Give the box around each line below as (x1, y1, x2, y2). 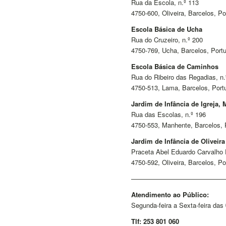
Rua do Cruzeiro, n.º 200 (131, 34, 203, 44)
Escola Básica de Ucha (131, 24, 203, 34)
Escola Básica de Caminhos (131, 61, 219, 71)
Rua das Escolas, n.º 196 (131, 109, 206, 120)
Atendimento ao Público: (131, 190, 209, 200)
